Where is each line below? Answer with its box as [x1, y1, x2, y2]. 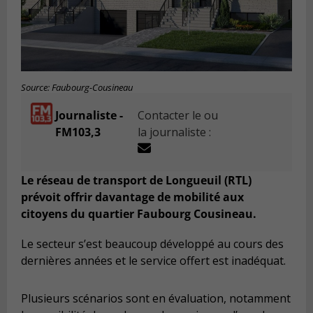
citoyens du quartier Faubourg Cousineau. [21, 205, 256, 221]
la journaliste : [138, 124, 212, 140]
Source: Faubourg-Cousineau [21, 82, 133, 94]
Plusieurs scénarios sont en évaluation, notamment [21, 290, 291, 306]
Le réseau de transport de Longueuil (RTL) [21, 172, 252, 188]
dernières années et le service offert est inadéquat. [21, 253, 286, 269]
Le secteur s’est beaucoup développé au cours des [21, 236, 284, 252]
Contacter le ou [138, 108, 219, 124]
